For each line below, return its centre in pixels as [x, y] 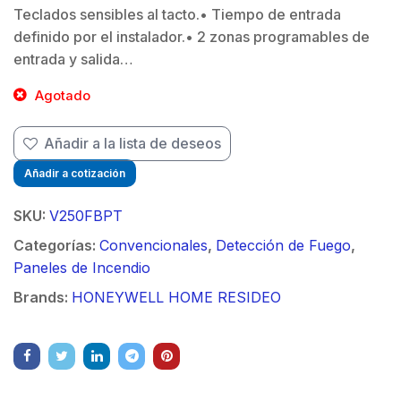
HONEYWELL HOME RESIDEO [176, 297]
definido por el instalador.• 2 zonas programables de [192, 37]
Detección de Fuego [283, 245]
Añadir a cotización [75, 173]
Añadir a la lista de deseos [133, 143]
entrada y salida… [73, 60]
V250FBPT [86, 215]
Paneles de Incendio [82, 267]
